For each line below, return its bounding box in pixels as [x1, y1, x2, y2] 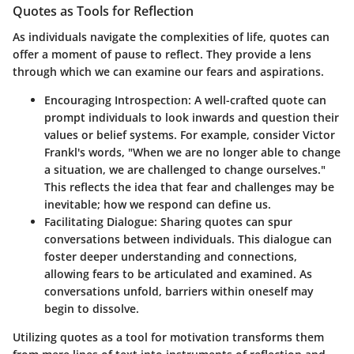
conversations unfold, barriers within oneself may [44, 283, 314, 299]
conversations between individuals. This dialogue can [44, 231, 332, 247]
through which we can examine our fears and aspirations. [13, 63, 324, 79]
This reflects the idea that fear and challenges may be [44, 179, 334, 194]
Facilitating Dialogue [44, 213, 154, 229]
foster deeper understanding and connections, [44, 248, 297, 264]
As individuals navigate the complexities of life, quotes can [13, 28, 330, 44]
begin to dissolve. [44, 300, 139, 316]
